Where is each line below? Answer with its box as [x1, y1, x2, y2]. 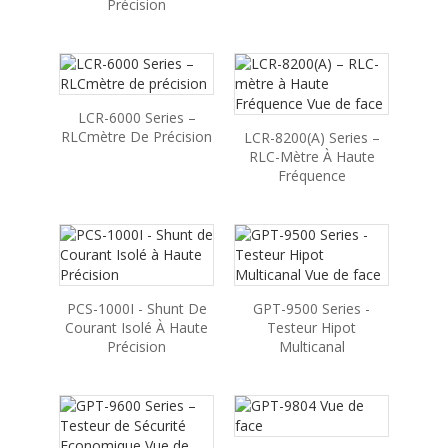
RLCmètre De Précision [61, 127, 212, 146]
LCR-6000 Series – [77, 108, 196, 127]
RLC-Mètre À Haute [248, 147, 375, 166]
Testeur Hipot [267, 318, 356, 337]
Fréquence [277, 166, 346, 185]
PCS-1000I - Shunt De [66, 299, 207, 318]
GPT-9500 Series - [253, 299, 370, 318]
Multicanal [278, 337, 345, 356]
